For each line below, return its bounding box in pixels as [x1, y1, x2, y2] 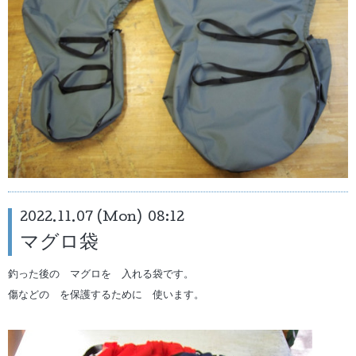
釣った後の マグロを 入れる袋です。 [8, 269, 194, 281]
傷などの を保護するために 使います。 [8, 290, 204, 302]
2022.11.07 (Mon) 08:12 [20, 211, 184, 226]
